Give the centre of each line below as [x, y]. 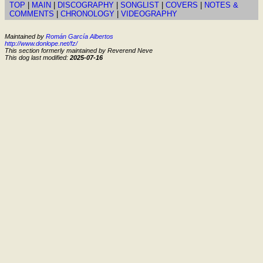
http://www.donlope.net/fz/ [41, 44]
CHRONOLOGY [87, 14]
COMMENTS [32, 14]
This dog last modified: [37, 58]
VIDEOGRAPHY [149, 14]
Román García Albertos [80, 37]
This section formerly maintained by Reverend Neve [79, 51]
